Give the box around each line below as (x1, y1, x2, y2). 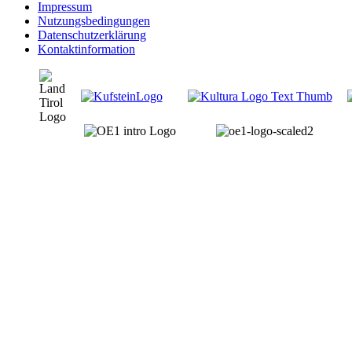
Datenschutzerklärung (38, 28, 146, 42)
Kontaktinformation (38, 42, 135, 57)
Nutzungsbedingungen (38, 14, 150, 28)
